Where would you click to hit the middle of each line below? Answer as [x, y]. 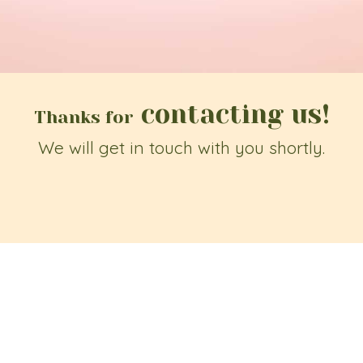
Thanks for [83, 117]
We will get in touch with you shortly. [181, 147]
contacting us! [231, 114]
